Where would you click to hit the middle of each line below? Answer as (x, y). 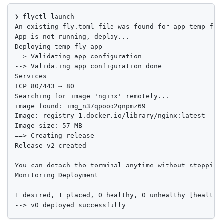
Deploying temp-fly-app (58, 47)
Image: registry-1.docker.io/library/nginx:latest (110, 116)
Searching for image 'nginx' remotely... (92, 96)
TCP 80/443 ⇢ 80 (45, 86)
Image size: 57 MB (49, 126)
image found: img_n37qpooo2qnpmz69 (80, 106)
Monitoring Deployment (56, 175)
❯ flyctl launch (45, 17)
